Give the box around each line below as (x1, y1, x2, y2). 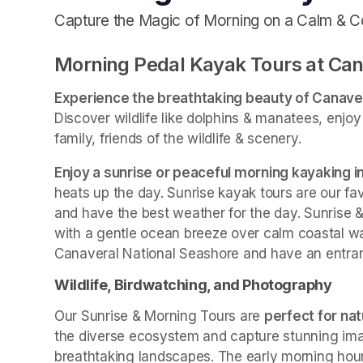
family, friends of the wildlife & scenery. (54, 130, 301, 147)
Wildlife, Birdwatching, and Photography (54, 275, 332, 293)
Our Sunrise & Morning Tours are (54, 307, 264, 324)
